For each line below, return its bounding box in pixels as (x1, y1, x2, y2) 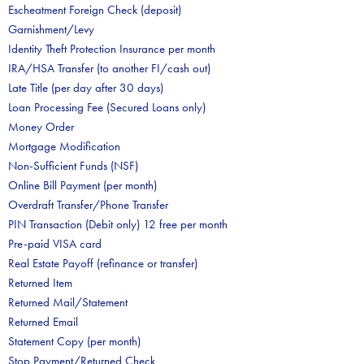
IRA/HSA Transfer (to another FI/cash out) (8, 60, 210, 76)
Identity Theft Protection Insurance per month (8, 41, 215, 57)
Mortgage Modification (8, 138, 120, 154)
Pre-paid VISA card (8, 236, 102, 252)
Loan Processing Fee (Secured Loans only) (8, 99, 206, 115)
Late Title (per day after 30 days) (8, 80, 163, 96)
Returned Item (8, 275, 72, 291)
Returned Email (8, 314, 78, 330)
